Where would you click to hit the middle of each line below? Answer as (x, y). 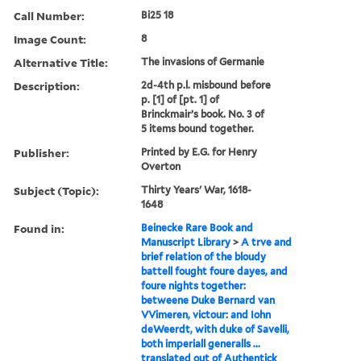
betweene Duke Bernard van (208, 300)
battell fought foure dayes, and (215, 271)
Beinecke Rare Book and (197, 227)
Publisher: (41, 152)
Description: (47, 85)
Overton (161, 166)
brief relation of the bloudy (204, 256)
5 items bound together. (198, 128)
